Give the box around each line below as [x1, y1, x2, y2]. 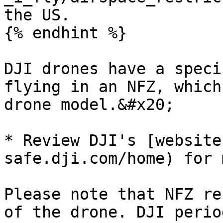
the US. [4, 6, 70, 24]
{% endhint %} [4, 24, 127, 42]
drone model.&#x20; [4, 96, 174, 113]
